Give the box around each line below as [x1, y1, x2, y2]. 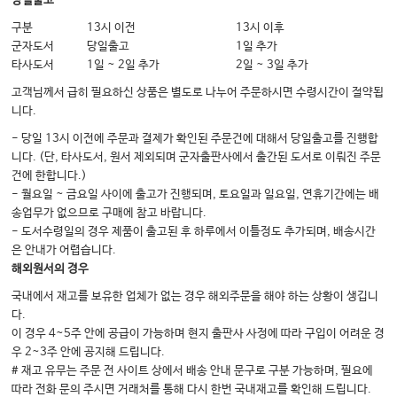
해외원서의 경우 [12, 262, 90, 276]
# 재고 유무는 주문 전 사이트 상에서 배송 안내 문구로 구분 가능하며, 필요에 [12, 364, 374, 378]
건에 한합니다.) [12, 169, 88, 183]
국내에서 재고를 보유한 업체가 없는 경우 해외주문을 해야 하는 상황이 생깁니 [12, 290, 379, 304]
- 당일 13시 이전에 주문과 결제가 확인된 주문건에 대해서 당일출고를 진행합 [12, 132, 379, 146]
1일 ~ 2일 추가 [87, 58, 160, 73]
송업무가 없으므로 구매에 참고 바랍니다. [12, 206, 207, 221]
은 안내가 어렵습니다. [12, 244, 117, 258]
